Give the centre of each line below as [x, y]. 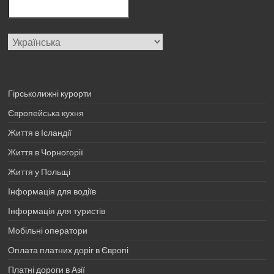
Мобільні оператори [48, 230]
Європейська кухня [46, 113]
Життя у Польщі [39, 171]
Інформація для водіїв [52, 191]
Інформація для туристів [57, 210]
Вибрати [24, 38]
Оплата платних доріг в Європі [68, 250]
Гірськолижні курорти [50, 93]
